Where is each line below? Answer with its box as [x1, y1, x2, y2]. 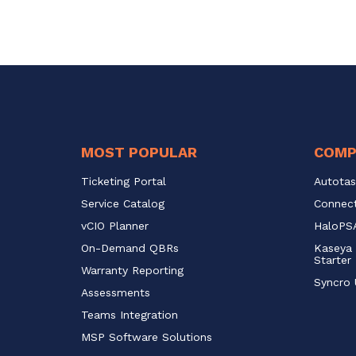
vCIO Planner [81, 219, 149, 232]
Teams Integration [81, 308, 178, 321]
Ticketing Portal [81, 174, 166, 188]
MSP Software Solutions [81, 330, 212, 343]
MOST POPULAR [81, 143, 197, 161]
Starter [313, 253, 351, 266]
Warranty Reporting [81, 263, 184, 277]
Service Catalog [81, 196, 168, 210]
